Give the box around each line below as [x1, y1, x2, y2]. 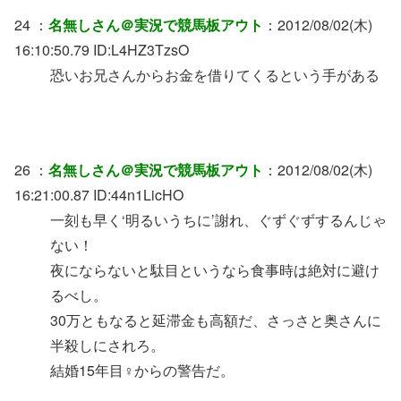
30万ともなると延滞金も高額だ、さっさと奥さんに [50, 309, 381, 330]
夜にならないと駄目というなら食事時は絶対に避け [50, 259, 380, 280]
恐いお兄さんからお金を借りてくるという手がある [50, 64, 380, 85]
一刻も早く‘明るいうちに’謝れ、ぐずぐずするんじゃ [50, 209, 387, 230]
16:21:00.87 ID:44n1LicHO [14, 183, 183, 205]
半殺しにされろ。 [50, 334, 165, 355]
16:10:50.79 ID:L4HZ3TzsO [14, 38, 189, 60]
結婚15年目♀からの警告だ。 [50, 359, 235, 380]
